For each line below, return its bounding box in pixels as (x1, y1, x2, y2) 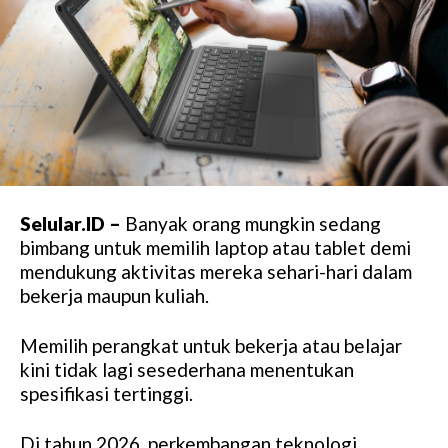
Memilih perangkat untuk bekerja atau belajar (20, 333, 402, 357)
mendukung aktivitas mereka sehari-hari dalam (20, 259, 412, 283)
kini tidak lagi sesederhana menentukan (20, 357, 354, 381)
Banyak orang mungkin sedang (121, 211, 381, 235)
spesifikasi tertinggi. (20, 381, 193, 405)
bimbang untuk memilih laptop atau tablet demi (20, 235, 411, 259)
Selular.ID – (20, 211, 121, 235)
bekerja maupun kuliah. (20, 283, 209, 307)
